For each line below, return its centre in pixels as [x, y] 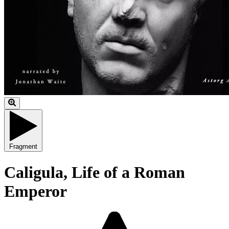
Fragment [23, 147]
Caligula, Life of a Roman [95, 172]
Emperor [36, 191]
